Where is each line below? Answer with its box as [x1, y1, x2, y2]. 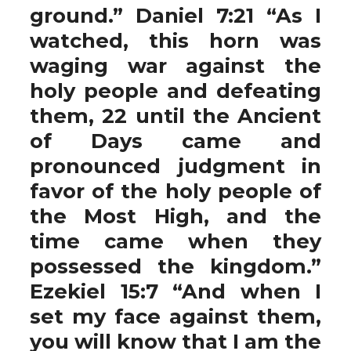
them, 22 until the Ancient [30, 103, 321, 128]
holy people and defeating [30, 78, 321, 103]
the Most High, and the [30, 204, 321, 228]
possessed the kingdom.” [30, 254, 321, 278]
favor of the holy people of [30, 179, 321, 203]
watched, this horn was [30, 28, 321, 52]
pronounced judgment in [30, 154, 321, 178]
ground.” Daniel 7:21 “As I [30, 3, 321, 27]
